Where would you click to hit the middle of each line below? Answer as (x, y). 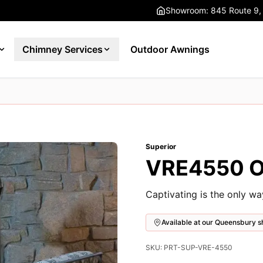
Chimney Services (63, 49)
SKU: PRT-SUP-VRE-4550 (189, 247)
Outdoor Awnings (170, 49)
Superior (161, 146)
